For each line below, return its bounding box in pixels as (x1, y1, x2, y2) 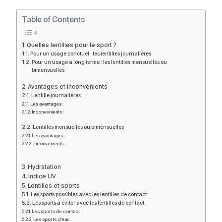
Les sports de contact (31, 208, 80, 214)
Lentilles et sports (28, 182, 80, 189)
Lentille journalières (31, 92, 81, 99)
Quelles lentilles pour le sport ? (27, 41, 117, 49)
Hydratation (28, 163, 61, 170)
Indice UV (28, 172, 56, 180)
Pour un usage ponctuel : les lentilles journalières (30, 50, 152, 57)
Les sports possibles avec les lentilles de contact (31, 191, 147, 198)
